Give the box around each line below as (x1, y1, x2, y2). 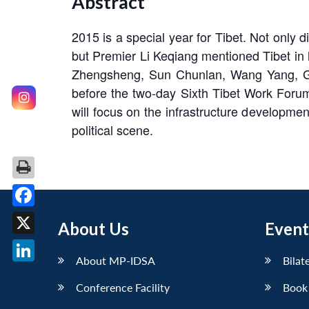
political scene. (72, 120, 153, 139)
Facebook (23, 210, 76, 224)
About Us (58, 218, 129, 239)
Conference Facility (76, 280, 170, 294)
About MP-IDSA (76, 253, 155, 267)
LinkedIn (23, 265, 69, 279)
